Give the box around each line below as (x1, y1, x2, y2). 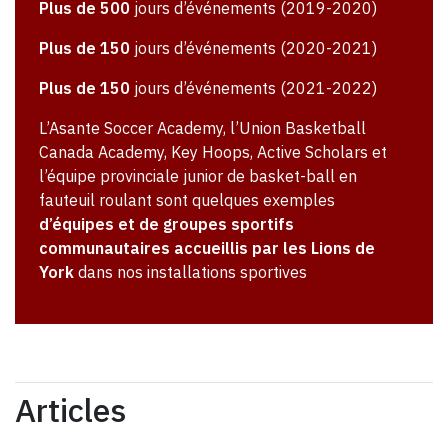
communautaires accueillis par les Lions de (39, 238, 375, 259)
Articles (15, 389, 126, 432)
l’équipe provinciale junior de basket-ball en (39, 166, 357, 187)
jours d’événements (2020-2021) (130, 38, 377, 59)
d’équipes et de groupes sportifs (39, 214, 294, 235)
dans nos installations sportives (74, 262, 307, 283)
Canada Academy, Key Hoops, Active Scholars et (39, 142, 387, 163)
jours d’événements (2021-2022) (130, 78, 377, 99)
